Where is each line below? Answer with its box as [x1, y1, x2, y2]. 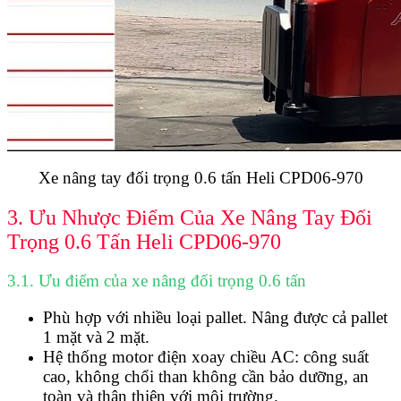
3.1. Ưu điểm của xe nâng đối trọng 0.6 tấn [7, 271, 306, 291]
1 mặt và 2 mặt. [43, 328, 149, 347]
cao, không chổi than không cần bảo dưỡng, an [43, 367, 369, 387]
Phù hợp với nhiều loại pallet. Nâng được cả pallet [43, 308, 388, 328]
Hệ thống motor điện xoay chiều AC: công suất [43, 347, 369, 367]
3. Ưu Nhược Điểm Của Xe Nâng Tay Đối [7, 205, 372, 229]
